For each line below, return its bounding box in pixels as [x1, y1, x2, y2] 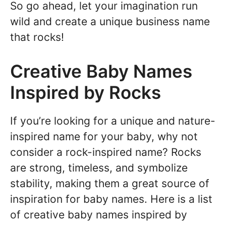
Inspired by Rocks [10, 82, 161, 103]
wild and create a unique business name [10, 15, 210, 28]
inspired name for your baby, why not [10, 130, 198, 143]
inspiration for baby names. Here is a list [10, 193, 212, 206]
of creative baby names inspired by [10, 208, 187, 221]
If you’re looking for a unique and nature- [10, 115, 215, 128]
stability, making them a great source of [10, 177, 209, 190]
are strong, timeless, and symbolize [10, 161, 188, 175]
